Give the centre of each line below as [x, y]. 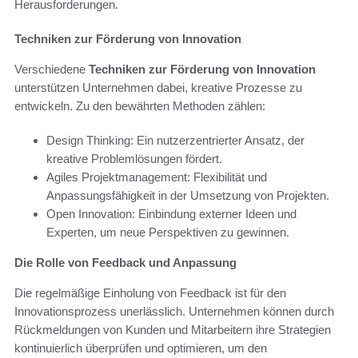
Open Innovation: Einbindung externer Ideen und [171, 213]
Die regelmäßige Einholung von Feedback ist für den [150, 292]
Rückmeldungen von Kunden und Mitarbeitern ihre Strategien [173, 329]
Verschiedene [52, 69]
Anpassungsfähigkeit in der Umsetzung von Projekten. [188, 195]
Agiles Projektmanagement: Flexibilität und [157, 177]
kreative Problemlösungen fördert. [134, 158]
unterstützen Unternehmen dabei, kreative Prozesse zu [158, 87]
